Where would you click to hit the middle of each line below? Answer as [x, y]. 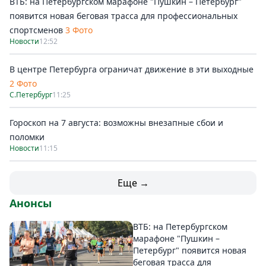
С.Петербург [31, 95]
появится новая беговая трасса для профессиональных [123, 16]
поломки [27, 137]
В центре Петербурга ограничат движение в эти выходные [132, 69]
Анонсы [31, 203]
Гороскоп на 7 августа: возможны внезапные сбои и [116, 123]
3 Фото [79, 30]
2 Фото [23, 83]
